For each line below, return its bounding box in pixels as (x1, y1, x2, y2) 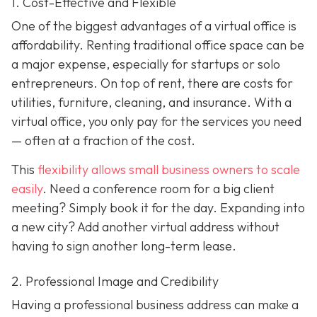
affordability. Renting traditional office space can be (11, 36, 304, 53)
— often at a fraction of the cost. (11, 132, 195, 149)
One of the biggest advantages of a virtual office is (11, 17, 296, 34)
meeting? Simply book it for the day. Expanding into (11, 199, 305, 216)
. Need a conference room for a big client (42, 180, 275, 197)
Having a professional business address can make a (11, 296, 299, 313)
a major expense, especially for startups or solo (11, 55, 280, 72)
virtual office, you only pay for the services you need (11, 113, 301, 129)
